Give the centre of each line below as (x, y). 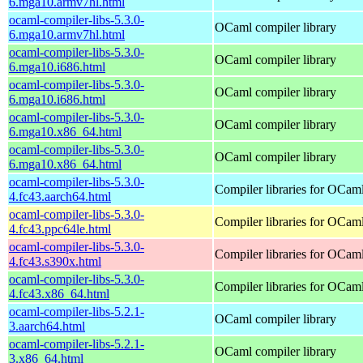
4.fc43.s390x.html (55, 261)
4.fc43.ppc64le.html (60, 228)
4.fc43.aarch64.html (60, 196)
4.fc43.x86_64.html (59, 293)
